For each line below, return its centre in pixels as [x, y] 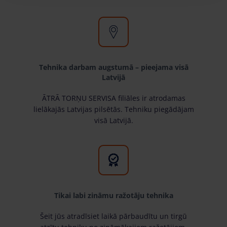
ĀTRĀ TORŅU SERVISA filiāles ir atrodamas [113, 98]
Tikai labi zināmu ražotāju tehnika [113, 195]
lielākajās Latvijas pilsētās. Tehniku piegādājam [113, 109]
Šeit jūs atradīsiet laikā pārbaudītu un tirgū [113, 216]
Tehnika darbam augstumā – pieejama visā [113, 67]
